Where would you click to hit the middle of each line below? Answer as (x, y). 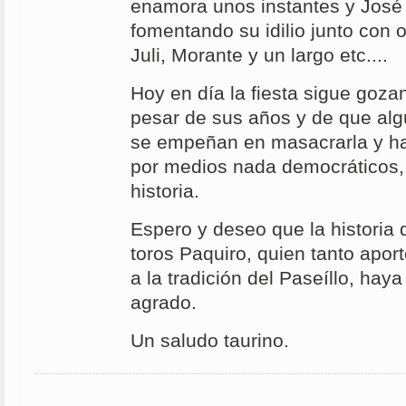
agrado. (164, 303)
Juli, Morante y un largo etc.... (259, 56)
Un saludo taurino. (210, 341)
